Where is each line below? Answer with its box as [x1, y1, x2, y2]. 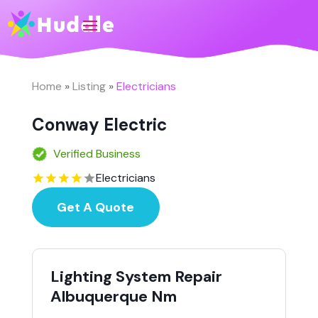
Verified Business [53, 146, 141, 161]
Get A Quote [57, 198, 135, 216]
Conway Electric [31, 113, 167, 136]
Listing [72, 78, 106, 94]
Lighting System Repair [50, 265, 222, 287]
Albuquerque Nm [50, 285, 177, 307]
